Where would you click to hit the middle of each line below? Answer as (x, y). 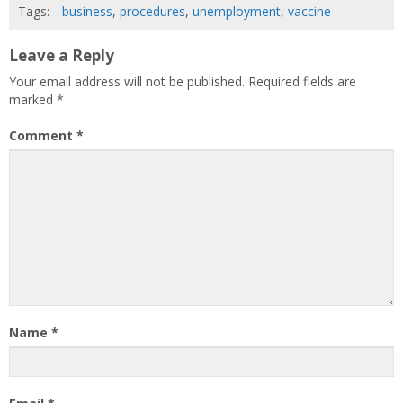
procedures (152, 12)
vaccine (309, 12)
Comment (43, 136)
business (87, 12)
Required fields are (302, 82)
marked (33, 100)
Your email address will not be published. (127, 82)
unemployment (237, 12)
